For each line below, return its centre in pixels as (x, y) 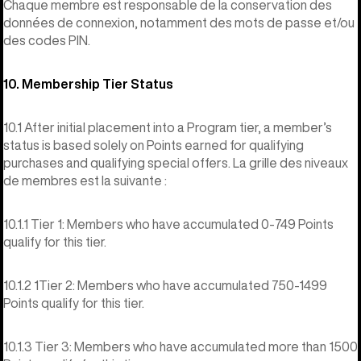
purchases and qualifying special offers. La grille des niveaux (176, 162)
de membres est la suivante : (85, 180)
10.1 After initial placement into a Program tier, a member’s (168, 127)
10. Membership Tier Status (88, 83)
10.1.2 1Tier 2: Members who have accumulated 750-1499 (165, 285)
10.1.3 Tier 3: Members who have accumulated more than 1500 (180, 346)
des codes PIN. (47, 40)
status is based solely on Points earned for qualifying (154, 145)
